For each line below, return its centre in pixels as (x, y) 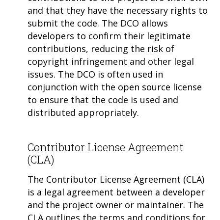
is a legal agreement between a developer (116, 192)
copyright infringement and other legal (111, 62)
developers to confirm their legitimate (109, 36)
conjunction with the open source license (115, 87)
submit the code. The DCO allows (98, 23)
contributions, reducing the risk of (101, 49)
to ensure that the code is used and (103, 100)
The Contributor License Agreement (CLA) (116, 179)
